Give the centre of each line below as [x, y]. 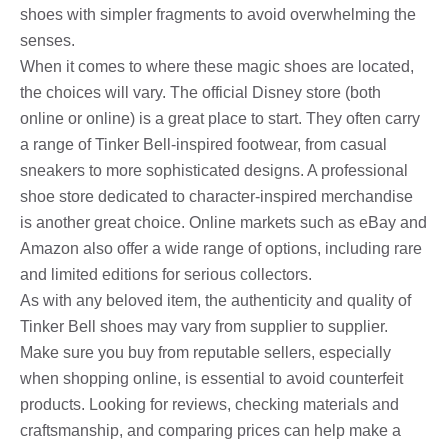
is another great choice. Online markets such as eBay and [223, 222]
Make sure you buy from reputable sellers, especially [205, 352]
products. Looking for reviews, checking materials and [209, 404]
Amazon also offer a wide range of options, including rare [221, 248]
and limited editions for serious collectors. [166, 274]
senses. [47, 40]
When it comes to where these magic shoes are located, [217, 66]
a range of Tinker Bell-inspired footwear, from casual [203, 144]
